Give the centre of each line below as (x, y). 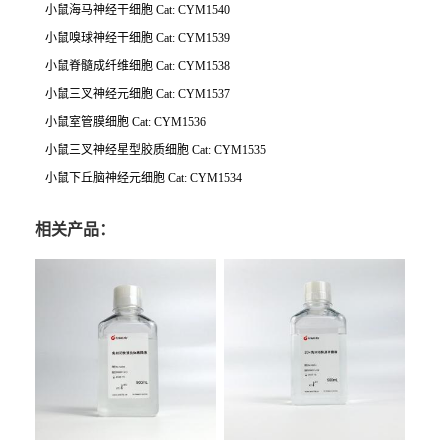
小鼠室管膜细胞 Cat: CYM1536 (125, 122)
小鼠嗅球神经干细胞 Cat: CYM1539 (137, 38)
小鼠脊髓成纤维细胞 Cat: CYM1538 (137, 66)
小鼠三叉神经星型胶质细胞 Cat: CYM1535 (155, 150)
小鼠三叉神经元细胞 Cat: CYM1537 (137, 94)
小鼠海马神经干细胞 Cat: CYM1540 (137, 10)
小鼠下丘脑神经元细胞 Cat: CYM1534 (143, 178)
